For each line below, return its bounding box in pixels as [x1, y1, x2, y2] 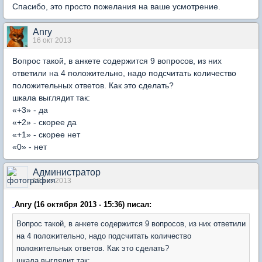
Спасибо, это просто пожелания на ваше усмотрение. [12, 1, 220, 11]
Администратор [33, 167, 101, 177]
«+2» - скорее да [12, 117, 77, 127]
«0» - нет [12, 142, 47, 151]
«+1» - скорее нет [12, 129, 80, 139]
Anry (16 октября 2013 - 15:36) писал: [15, 199, 151, 209]
